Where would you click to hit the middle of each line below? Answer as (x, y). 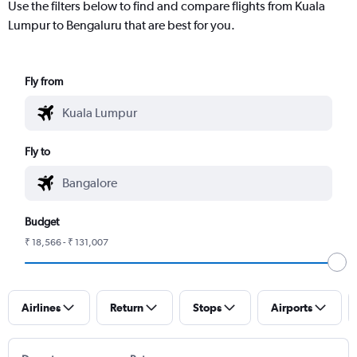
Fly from (44, 81)
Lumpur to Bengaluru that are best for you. (122, 25)
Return (127, 307)
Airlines (41, 307)
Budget (42, 221)
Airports (292, 307)
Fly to (38, 151)
